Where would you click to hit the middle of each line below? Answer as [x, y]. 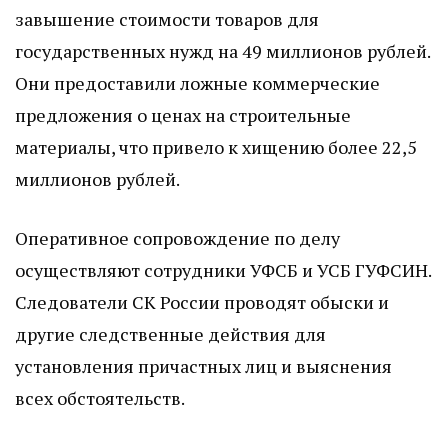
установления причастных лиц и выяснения [203, 366]
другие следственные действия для [170, 334]
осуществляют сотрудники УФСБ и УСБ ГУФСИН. [223, 270]
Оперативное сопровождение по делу [177, 238]
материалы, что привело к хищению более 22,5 [216, 147]
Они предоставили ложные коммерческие [197, 83]
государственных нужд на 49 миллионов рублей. [222, 51]
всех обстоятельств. [100, 398]
